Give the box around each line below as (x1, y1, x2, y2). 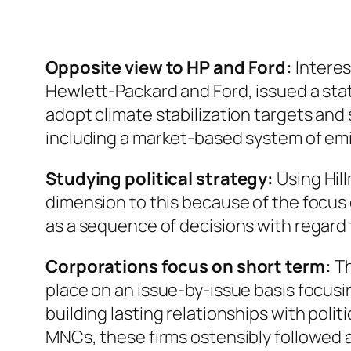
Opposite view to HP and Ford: (45, 56, 293, 80)
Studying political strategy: (45, 167, 274, 191)
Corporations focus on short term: (45, 255, 331, 279)
